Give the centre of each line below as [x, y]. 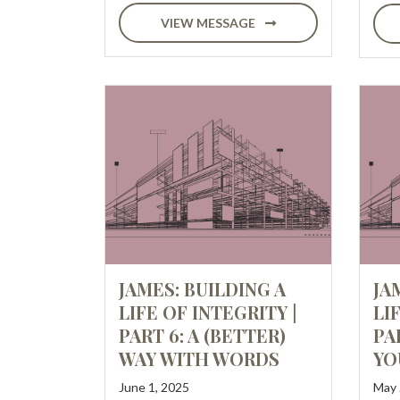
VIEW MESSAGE [209, 23]
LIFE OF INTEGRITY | [208, 312]
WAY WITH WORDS [199, 358]
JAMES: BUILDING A [202, 289]
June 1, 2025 [154, 387]
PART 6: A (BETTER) [202, 335]
